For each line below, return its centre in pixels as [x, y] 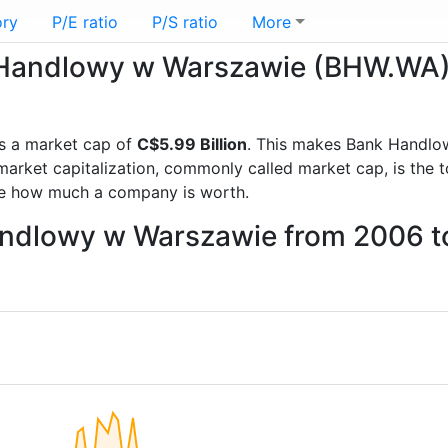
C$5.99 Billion [192, 144]
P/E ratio [85, 22]
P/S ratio [185, 22]
